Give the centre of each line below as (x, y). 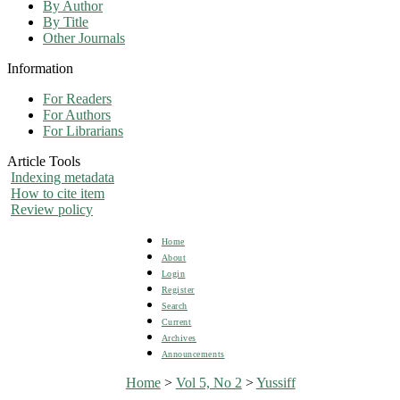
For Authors (77, 114)
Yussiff (275, 382)
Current (176, 321)
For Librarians (83, 130)
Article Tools (44, 161)
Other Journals (84, 37)
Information (40, 68)
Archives (179, 337)
